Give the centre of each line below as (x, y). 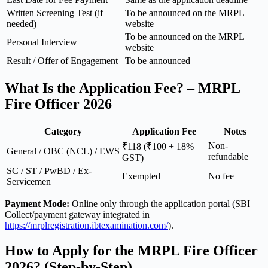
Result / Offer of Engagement (62, 60)
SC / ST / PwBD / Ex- (49, 170)
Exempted (141, 176)
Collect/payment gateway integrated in (77, 214)
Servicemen (29, 181)
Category (63, 131)
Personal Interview (42, 42)
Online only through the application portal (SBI (160, 203)
